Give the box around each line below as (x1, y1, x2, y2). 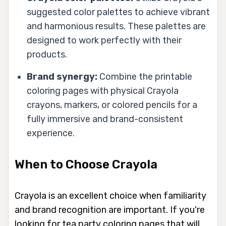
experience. (27, 128, 75, 139)
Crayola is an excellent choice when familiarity (15, 190, 206, 202)
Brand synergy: (27, 71, 97, 83)
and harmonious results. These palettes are (27, 21, 206, 32)
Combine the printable (97, 71, 192, 83)
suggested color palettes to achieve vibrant (27, 7, 210, 18)
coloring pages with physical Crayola (27, 85, 179, 97)
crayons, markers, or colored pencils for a (27, 99, 197, 111)
